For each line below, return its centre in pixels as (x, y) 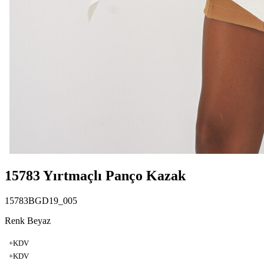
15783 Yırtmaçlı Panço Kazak (95, 175)
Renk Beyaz (28, 220)
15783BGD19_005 (41, 200)
